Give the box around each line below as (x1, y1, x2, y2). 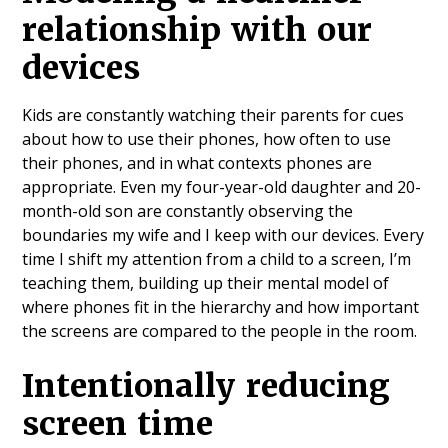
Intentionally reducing (22, 365, 391, 407)
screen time (22, 403, 214, 445)
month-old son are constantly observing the (22, 200, 354, 223)
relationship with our (22, 9, 373, 51)
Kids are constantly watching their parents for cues (22, 104, 405, 127)
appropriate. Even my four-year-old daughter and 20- (22, 176, 422, 199)
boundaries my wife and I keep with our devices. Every (22, 224, 425, 247)
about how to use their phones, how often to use (22, 128, 392, 151)
